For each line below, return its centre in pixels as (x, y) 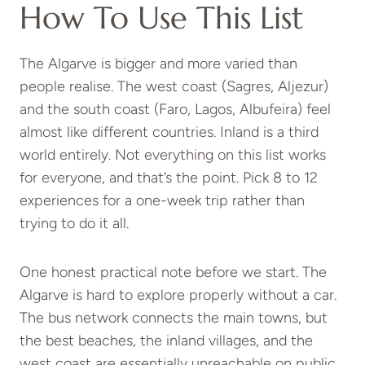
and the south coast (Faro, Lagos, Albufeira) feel (175, 109)
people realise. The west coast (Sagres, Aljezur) (174, 86)
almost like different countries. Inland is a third (169, 132)
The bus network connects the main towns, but (174, 317)
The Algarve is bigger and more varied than (158, 63)
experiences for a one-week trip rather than (162, 200)
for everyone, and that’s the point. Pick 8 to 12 (169, 177)
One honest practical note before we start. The (173, 272)
